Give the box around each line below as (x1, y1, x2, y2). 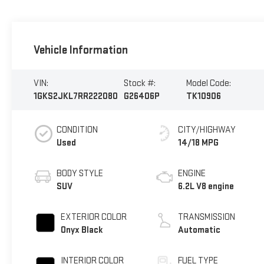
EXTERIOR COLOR (60, 211, 127, 223)
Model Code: (186, 77, 231, 89)
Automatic (178, 224, 221, 236)
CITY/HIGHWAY (178, 124, 236, 136)
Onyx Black (60, 224, 103, 236)
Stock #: (124, 77, 156, 89)
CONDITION (56, 124, 98, 136)
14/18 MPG (178, 137, 219, 148)
